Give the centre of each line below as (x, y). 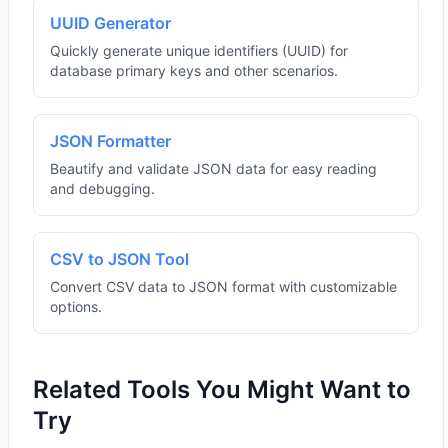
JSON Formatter (110, 141)
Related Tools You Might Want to (222, 389)
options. (76, 306)
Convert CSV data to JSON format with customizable (223, 286)
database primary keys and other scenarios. (194, 70)
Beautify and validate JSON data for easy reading (213, 168)
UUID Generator (110, 23)
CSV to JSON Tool (119, 259)
